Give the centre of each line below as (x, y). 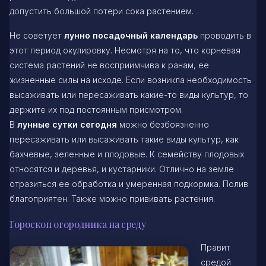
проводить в (224, 35)
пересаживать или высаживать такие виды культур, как (124, 139)
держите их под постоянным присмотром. (96, 109)
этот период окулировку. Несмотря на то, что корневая (125, 50)
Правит (216, 247)
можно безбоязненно (163, 124)
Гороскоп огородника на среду (78, 224)
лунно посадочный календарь (131, 35)
